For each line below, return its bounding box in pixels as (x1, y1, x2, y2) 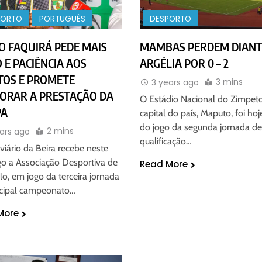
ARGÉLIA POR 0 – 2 (140, 56, 229, 71)
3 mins (216, 76, 243, 88)
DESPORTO (150, 13, 191, 25)
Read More (140, 158, 188, 171)
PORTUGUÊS (39, 13, 85, 25)
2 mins (46, 125, 74, 137)
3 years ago (151, 77, 199, 89)
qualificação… (140, 136, 192, 147)
